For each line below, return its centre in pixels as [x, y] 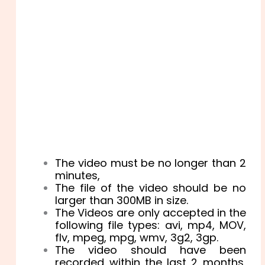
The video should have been [151, 250]
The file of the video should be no [151, 188]
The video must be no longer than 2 [151, 163]
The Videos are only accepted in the [151, 212]
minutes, [78, 175]
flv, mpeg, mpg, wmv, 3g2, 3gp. [137, 237]
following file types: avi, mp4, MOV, [151, 225]
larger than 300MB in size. [122, 200]
